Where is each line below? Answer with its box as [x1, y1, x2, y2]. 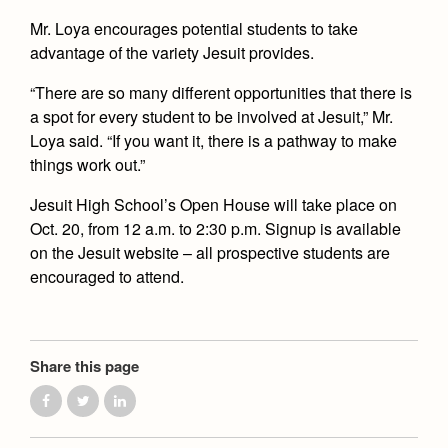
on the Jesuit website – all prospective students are [30, 240, 390, 264]
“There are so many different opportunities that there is [30, 80, 412, 104]
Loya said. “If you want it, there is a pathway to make [30, 128, 397, 152]
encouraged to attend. [30, 264, 184, 288]
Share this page [30, 354, 139, 377]
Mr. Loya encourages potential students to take [30, 16, 358, 40]
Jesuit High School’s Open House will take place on [30, 192, 397, 216]
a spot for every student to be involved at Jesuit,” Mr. [30, 104, 393, 128]
